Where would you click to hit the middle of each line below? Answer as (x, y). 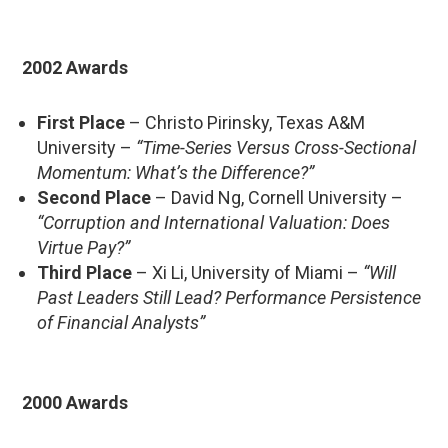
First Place (81, 122)
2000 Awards (75, 402)
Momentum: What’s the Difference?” (175, 172)
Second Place (94, 197)
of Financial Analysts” (121, 322)
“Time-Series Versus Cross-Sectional (276, 147)
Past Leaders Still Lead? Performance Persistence (229, 297)
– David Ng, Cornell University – (277, 197)
